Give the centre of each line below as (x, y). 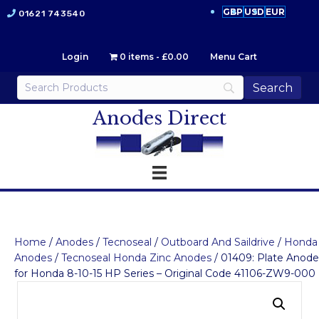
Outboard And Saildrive (218, 242)
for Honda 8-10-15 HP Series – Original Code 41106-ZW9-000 (165, 274)
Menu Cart (234, 57)
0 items (137, 57)
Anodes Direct (159, 118)
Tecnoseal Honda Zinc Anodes (136, 258)
